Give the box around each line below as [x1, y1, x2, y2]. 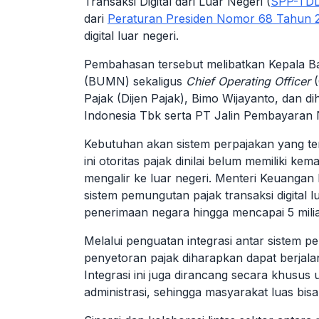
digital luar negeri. [84, 28, 179, 43]
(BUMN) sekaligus [84, 74, 186, 88]
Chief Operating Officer [186, 74, 310, 88]
